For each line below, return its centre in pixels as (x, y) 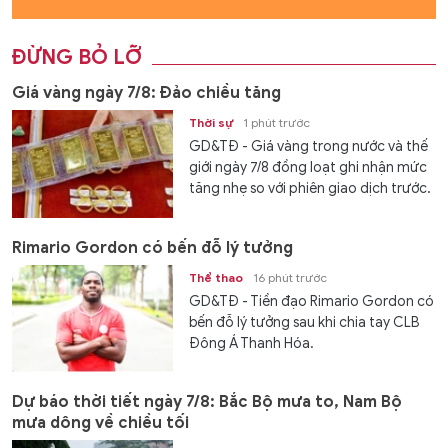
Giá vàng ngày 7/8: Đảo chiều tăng (146, 93)
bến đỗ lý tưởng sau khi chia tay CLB (305, 322)
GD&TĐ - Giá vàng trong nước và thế (309, 147)
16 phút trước (290, 277)
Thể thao (216, 277)
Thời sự (211, 123)
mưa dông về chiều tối (100, 423)
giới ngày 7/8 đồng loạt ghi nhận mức (308, 168)
